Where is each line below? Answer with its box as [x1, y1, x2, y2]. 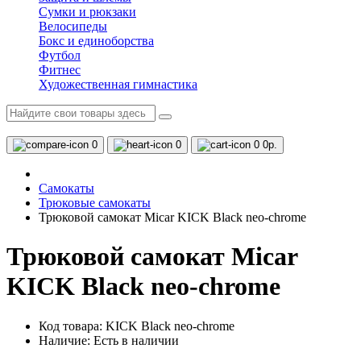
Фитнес [39, 63, 81, 77]
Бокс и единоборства [39, 34, 154, 48]
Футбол [39, 48, 81, 62]
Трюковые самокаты [39, 196, 151, 210]
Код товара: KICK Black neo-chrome [39, 318, 234, 333]
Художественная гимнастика [39, 77, 197, 91]
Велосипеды [39, 19, 107, 33]
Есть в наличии [93, 333, 179, 347]
